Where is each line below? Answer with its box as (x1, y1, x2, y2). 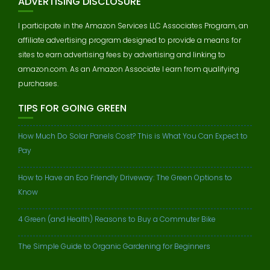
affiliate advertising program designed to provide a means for (18, 35, 241, 45)
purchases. (18, 78, 58, 89)
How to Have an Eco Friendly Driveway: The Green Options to (18, 172, 232, 183)
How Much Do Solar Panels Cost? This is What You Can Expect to (18, 131, 248, 141)
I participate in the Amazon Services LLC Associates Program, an (18, 20, 248, 31)
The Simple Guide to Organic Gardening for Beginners (18, 241, 210, 251)
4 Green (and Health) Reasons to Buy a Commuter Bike (18, 214, 216, 224)
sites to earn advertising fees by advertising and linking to (18, 49, 225, 60)
